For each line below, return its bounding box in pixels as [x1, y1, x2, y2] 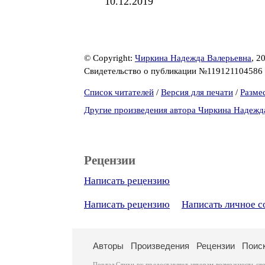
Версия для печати [161, 88, 233, 97]
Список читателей [84, 88, 154, 97]
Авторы [93, 241, 124, 251]
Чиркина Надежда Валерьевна [135, 53, 251, 63]
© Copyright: [84, 53, 135, 63]
